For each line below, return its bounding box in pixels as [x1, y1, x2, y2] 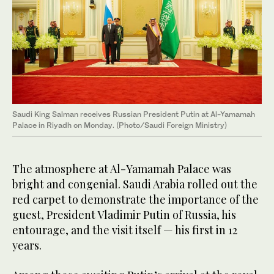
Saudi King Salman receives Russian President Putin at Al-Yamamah [12, 109, 255, 119]
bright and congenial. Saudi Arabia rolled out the [12, 177, 257, 192]
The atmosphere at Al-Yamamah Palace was [12, 161, 231, 177]
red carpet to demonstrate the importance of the [12, 192, 259, 207]
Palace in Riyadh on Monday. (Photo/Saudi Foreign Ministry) [12, 120, 227, 130]
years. [12, 238, 42, 253]
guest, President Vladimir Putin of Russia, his [12, 207, 236, 223]
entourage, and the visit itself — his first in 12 [12, 223, 237, 238]
